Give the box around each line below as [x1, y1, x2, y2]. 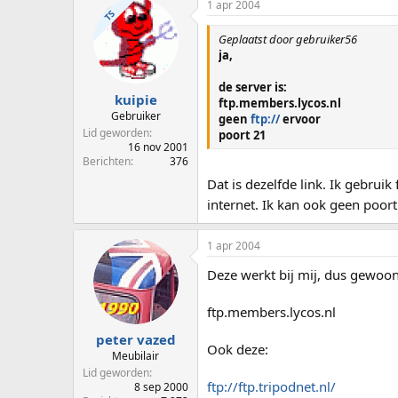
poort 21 [219, 127, 266, 144]
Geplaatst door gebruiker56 [219, 31, 357, 48]
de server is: [219, 79, 287, 96]
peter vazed [95, 330, 176, 349]
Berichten [83, 153, 131, 169]
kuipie [114, 90, 157, 108]
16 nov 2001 [128, 139, 188, 155]
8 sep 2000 [134, 379, 188, 395]
